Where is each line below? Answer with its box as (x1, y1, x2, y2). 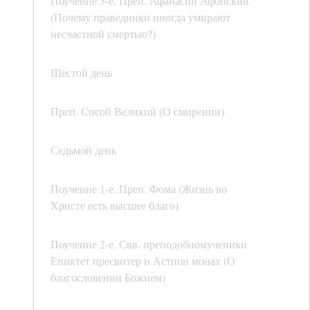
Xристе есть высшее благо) (51, 198, 179, 213)
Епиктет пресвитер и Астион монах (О (51, 253, 235, 268)
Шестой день (51, 65, 112, 80)
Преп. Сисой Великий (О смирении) (51, 104, 224, 119)
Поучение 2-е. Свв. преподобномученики (51, 237, 247, 252)
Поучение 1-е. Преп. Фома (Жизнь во (51, 181, 227, 197)
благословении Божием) (51, 270, 165, 285)
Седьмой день (51, 143, 116, 158)
